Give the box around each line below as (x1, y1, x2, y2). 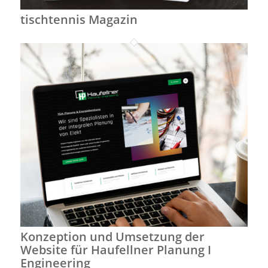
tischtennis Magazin (20, 11, 138, 28)
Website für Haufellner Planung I (20, 242, 211, 258)
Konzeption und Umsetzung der (20, 229, 205, 245)
